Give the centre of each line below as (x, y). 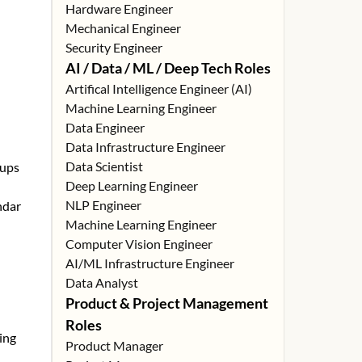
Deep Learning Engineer (132, 185)
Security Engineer (114, 47)
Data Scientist (104, 166)
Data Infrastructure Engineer (145, 147)
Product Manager (114, 345)
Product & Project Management (167, 303)
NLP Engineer (103, 205)
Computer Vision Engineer (139, 244)
